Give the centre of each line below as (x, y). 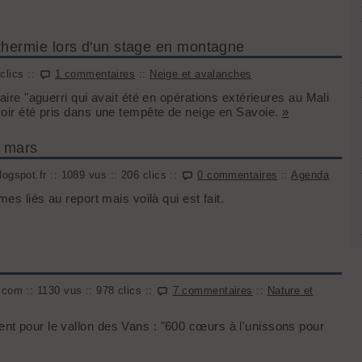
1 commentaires (95, 74)
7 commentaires (213, 290)
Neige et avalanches (201, 74)
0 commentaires (238, 175)
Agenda (310, 175)
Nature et (290, 290)
